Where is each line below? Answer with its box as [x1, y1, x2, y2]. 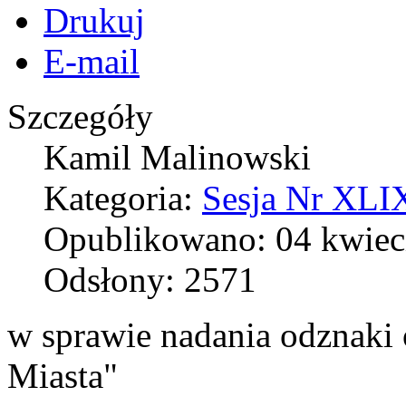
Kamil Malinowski [43, 137, 311, 177]
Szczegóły [7, 96, 153, 136]
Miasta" [7, 355, 118, 395]
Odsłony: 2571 [43, 259, 256, 299]
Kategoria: [43, 178, 202, 217]
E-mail [43, 41, 140, 81]
